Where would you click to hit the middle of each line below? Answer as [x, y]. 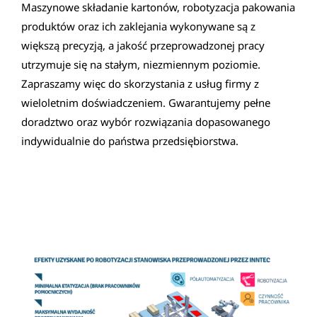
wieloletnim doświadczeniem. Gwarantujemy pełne [146, 103]
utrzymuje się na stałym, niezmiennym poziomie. [141, 65]
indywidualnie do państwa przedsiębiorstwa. [130, 141]
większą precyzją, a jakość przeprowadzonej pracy [143, 46]
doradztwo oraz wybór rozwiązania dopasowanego [146, 122]
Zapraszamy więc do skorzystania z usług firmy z [140, 84]
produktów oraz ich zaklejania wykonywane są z [138, 27]
